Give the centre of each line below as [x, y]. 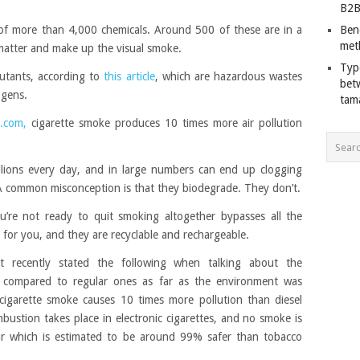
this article [129, 76]
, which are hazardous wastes [229, 76]
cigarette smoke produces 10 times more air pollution [165, 123]
